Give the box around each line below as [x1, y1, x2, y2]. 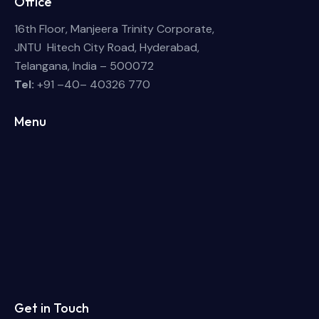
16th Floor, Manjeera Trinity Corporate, [14, 21, 214, 36]
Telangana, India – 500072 [14, 58, 154, 73]
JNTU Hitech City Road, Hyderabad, [14, 39, 199, 55]
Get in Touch [14, 300, 89, 317]
